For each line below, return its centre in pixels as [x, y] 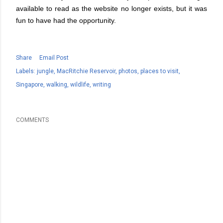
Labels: [26, 71]
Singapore [30, 85]
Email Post [54, 58]
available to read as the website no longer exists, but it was [111, 8]
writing [102, 85]
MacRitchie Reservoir [86, 71]
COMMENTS [32, 120]
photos [128, 71]
